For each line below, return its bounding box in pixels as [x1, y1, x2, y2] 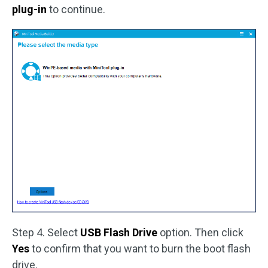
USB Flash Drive [80, 226, 157, 239]
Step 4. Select [12, 226, 80, 239]
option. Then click [157, 226, 243, 239]
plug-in [12, 3, 49, 16]
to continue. [49, 3, 105, 16]
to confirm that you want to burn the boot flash [29, 242, 251, 255]
